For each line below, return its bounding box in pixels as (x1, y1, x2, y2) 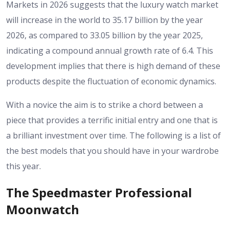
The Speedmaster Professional (6, 184, 192, 201)
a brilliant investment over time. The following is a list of (6, 129, 221, 141)
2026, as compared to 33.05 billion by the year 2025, (6, 29, 203, 41)
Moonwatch (6, 200, 79, 218)
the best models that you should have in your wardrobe (6, 145, 219, 156)
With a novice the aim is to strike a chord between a (6, 99, 203, 110)
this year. (6, 160, 41, 172)
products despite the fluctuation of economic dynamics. (6, 75, 216, 87)
